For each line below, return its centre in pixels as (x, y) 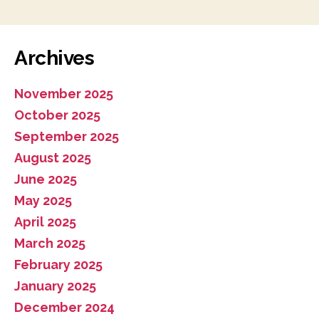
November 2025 (64, 93)
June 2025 (46, 179)
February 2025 (58, 264)
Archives (54, 58)
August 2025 (53, 157)
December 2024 (64, 307)
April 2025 (45, 221)
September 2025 (67, 136)
